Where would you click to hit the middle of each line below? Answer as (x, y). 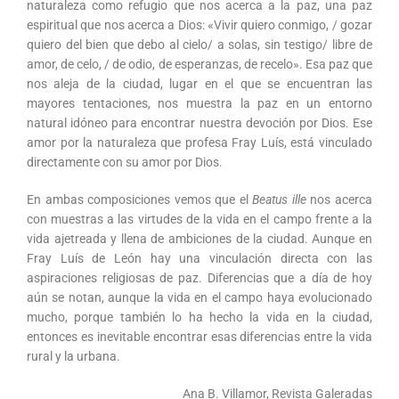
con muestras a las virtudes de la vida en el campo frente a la (199, 219)
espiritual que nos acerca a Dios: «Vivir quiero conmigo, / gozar (199, 25)
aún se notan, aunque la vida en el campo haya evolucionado (199, 297)
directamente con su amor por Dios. (125, 162)
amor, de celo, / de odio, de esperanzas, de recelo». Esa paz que (199, 64)
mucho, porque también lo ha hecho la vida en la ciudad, (199, 317)
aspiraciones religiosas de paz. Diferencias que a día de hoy (199, 278)
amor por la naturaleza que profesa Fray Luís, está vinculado (199, 142)
